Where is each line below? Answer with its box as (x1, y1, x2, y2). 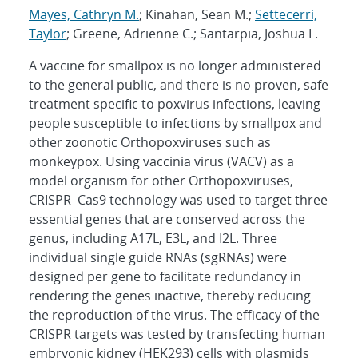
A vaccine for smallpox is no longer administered (29, 56, 321, 74)
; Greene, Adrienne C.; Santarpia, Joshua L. (66, 24, 318, 42)
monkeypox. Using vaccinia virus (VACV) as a (29, 152, 294, 170)
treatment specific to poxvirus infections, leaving (29, 94, 320, 113)
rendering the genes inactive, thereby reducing (29, 286, 311, 304)
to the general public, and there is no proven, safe (29, 75, 328, 93)
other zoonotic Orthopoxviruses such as (29, 133, 271, 151)
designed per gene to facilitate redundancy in (29, 267, 301, 285)
